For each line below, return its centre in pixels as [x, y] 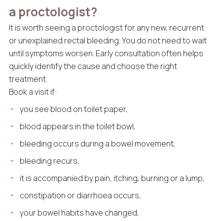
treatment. [28, 79]
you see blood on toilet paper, [74, 109]
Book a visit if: [33, 92]
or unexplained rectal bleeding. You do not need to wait [108, 41]
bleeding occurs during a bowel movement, [98, 143]
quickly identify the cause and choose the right [93, 66]
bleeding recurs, [50, 161]
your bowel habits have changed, [80, 212]
